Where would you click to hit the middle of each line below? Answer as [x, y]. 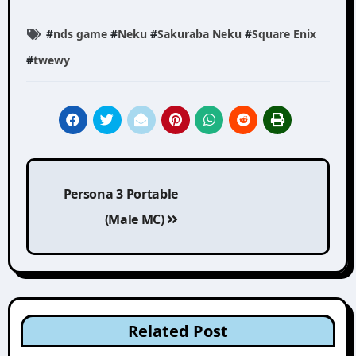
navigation [79, 207]
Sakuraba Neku [199, 33]
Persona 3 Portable [120, 193]
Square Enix [284, 33]
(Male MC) [136, 219]
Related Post [178, 331]
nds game [80, 33]
